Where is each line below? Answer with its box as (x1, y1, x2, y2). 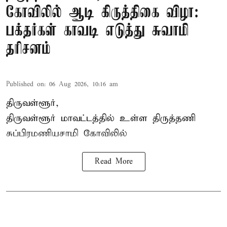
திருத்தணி (153, 112, 196, 124)
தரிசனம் (6, 40, 51, 58)
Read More (94, 157, 133, 166)
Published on (6, 80, 44, 89)
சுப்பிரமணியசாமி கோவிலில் (6, 127, 127, 139)
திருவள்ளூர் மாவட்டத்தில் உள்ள (6, 112, 153, 124)
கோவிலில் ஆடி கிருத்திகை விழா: (6, 4, 199, 22)
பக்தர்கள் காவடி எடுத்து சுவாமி (6, 22, 189, 40)
